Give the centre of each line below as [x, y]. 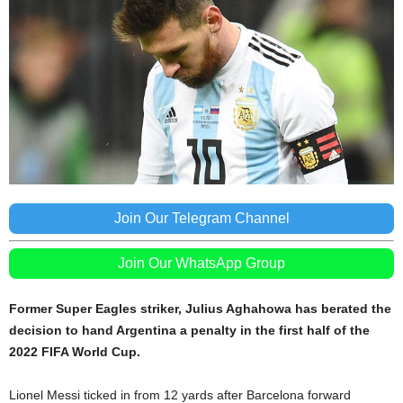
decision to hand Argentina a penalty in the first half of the [189, 331]
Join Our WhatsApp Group [201, 264]
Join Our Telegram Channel [201, 219]
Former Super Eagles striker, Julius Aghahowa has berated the [200, 309]
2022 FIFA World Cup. [75, 352]
